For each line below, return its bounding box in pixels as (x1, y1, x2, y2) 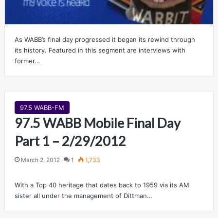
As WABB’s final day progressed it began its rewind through (14, 36, 195, 44)
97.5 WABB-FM (19, 104, 64, 112)
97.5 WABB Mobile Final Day (14, 115, 181, 131)
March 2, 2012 (20, 156, 60, 164)
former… (14, 57, 40, 65)
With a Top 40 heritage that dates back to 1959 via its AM (14, 181, 189, 189)
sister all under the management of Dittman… (14, 192, 152, 200)
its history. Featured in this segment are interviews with (14, 46, 185, 54)
